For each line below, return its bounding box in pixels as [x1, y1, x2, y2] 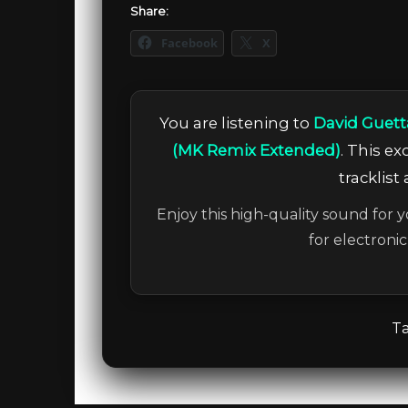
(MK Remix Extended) [171, 141, 341, 159]
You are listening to [159, 114, 313, 132]
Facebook [161, 35, 218, 51]
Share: [130, 4, 168, 18]
